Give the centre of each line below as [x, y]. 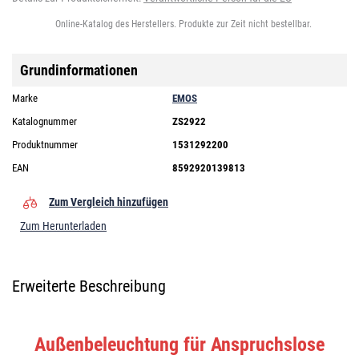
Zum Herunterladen [63, 226]
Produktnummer [45, 145]
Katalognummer [44, 122]
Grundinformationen [79, 71]
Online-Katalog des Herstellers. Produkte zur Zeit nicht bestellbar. [184, 24]
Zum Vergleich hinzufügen [109, 202]
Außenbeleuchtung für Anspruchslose [179, 345]
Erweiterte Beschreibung [89, 286]
